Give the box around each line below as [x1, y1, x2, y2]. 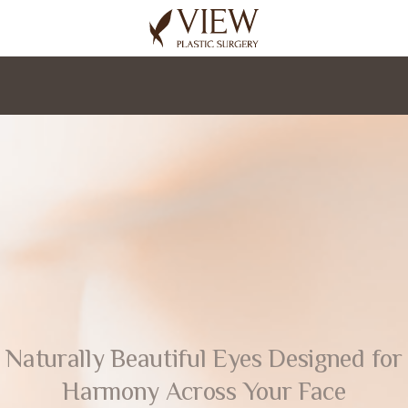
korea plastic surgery [258, 6, 384, 25]
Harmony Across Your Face [62, 377, 346, 405]
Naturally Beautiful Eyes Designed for [5, 344, 403, 372]
